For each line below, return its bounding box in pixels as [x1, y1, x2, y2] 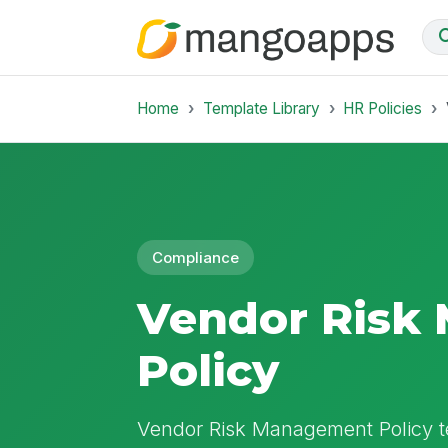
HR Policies [343, 98, 423, 118]
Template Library [202, 98, 320, 118]
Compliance [152, 248, 240, 267]
